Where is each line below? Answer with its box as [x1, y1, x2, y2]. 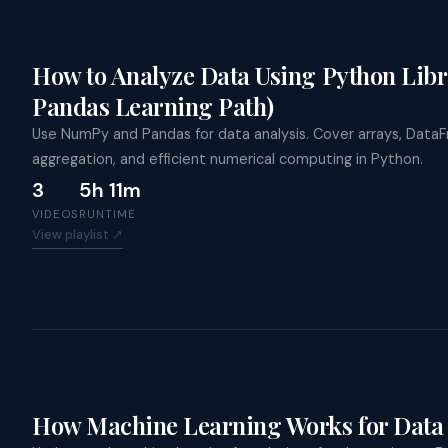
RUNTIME [79, 206, 136, 221]
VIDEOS [32, 206, 80, 221]
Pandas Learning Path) [32, 90, 274, 123]
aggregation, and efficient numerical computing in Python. [32, 150, 423, 169]
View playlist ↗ [32, 225, 123, 243]
